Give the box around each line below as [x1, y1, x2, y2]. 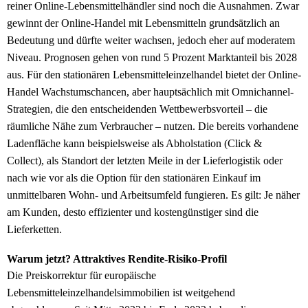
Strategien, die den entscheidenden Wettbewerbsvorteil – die [7, 103, 267, 115]
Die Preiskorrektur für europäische [7, 269, 156, 282]
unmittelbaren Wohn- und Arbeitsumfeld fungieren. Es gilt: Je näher [7, 189, 300, 201]
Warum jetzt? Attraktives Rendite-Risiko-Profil [7, 253, 227, 265]
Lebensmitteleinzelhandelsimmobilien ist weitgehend [7, 287, 235, 299]
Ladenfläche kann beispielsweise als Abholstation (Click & [7, 137, 262, 150]
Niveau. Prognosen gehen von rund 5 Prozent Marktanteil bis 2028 [7, 52, 297, 64]
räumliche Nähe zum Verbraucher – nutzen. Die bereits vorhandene [7, 120, 298, 133]
